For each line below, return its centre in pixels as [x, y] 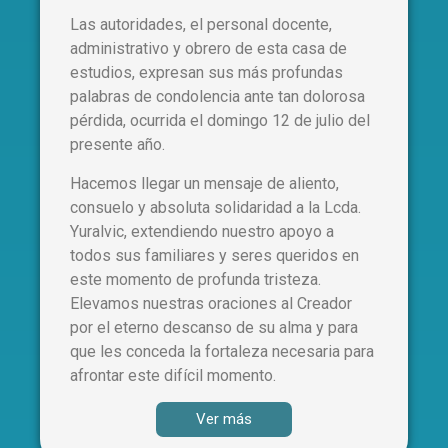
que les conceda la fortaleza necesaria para [222, 351]
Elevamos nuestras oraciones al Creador [211, 303]
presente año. [117, 145]
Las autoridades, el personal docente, [201, 25]
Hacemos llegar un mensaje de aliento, [204, 183]
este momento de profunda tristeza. [195, 279]
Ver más [224, 419]
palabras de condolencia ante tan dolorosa [217, 97]
